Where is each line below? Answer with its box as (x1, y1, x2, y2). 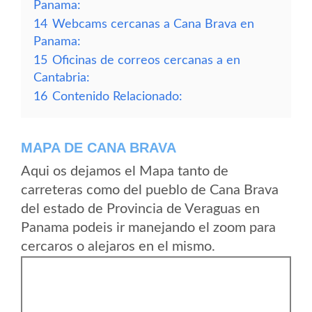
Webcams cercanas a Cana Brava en (52, 18, 254, 30)
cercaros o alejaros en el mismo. (21, 240, 215, 253)
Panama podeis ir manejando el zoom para (21, 221, 276, 235)
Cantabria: (33, 72, 90, 84)
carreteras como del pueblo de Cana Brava (21, 183, 279, 197)
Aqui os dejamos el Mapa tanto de (21, 164, 228, 178)
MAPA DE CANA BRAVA (21, 140, 176, 155)
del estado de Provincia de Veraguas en (21, 202, 260, 216)
